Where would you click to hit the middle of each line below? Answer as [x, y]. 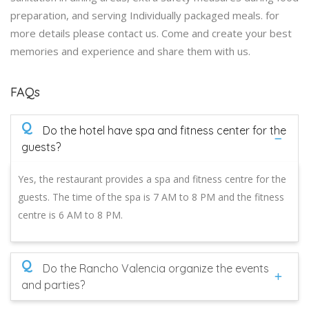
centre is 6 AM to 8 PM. [70, 215]
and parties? [53, 285]
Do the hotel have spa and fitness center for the [165, 130]
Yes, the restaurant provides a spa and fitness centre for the [152, 179]
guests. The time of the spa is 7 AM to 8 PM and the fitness [151, 197]
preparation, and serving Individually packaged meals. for [145, 15]
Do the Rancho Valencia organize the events [156, 268]
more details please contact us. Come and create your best [151, 33]
